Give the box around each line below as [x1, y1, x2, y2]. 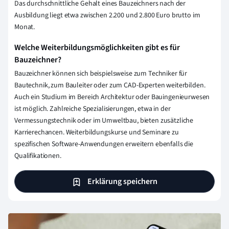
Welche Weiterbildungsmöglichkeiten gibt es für [14, 41, 180, 53]
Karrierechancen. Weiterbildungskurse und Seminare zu [14, 127, 179, 138]
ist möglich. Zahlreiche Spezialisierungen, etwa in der [14, 103, 171, 114]
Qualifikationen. [14, 150, 61, 161]
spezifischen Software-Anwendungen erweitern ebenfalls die [14, 139, 194, 149]
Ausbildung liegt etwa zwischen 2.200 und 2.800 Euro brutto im [14, 10, 200, 20]
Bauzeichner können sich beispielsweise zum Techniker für [14, 68, 188, 79]
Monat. [14, 21, 35, 32]
